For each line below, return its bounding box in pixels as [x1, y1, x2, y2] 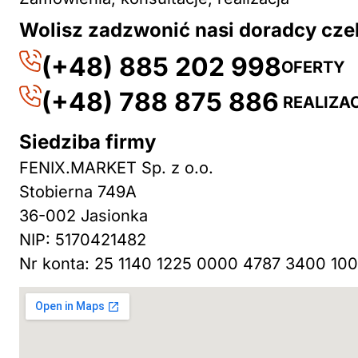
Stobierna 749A [19, 181, 137, 201]
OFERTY [281, 57, 345, 77]
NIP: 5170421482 [19, 229, 146, 249]
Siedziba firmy [19, 129, 156, 153]
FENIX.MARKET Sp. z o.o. [19, 157, 213, 177]
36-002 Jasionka [19, 205, 148, 225]
